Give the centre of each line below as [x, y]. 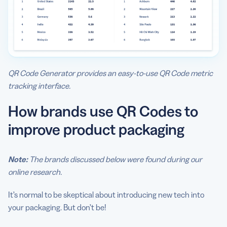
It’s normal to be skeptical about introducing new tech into [106, 194]
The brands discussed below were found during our [115, 159]
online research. [35, 172]
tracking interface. [39, 85]
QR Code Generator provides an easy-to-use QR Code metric [110, 73]
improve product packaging [96, 129]
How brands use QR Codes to [103, 111]
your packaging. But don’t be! [57, 207]
